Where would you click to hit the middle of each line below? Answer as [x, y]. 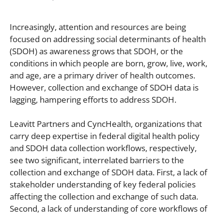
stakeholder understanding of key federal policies [103, 185]
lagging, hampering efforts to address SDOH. [93, 99]
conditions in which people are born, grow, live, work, [108, 63]
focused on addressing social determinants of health [108, 39]
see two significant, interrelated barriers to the [97, 160]
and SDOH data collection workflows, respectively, [103, 148]
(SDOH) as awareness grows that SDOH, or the [96, 51]
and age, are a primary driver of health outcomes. [102, 75]
